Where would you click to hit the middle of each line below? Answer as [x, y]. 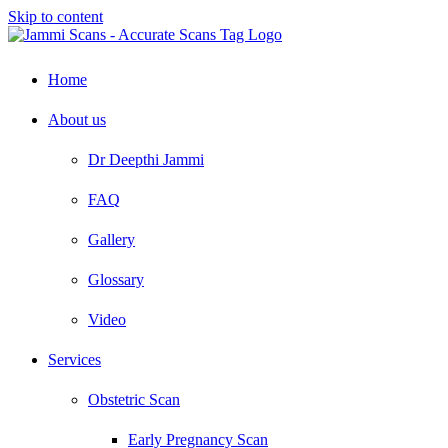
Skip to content [55, 16]
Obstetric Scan [134, 399]
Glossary [116, 279]
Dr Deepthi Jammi [146, 159]
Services [74, 359]
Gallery [111, 239]
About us [77, 119]
